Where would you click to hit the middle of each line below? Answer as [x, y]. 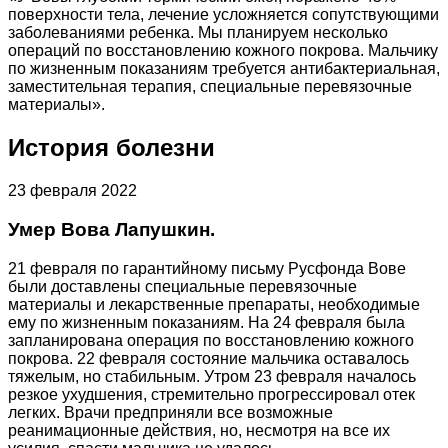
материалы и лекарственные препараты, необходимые [214, 304]
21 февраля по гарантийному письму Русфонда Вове [207, 268]
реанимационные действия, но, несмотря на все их [199, 430]
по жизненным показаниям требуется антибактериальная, [224, 69]
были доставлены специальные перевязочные [182, 286]
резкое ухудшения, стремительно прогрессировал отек [211, 394]
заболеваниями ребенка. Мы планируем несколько [198, 33]
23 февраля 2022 [72, 191]
